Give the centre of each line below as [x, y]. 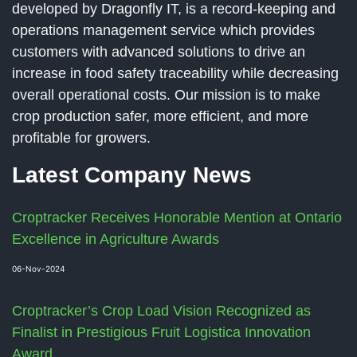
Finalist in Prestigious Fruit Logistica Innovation [161, 333]
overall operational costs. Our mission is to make [166, 95]
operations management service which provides [163, 31]
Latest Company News [132, 175]
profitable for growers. [81, 138]
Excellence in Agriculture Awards [116, 239]
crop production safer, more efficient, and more [160, 117]
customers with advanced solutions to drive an [159, 52]
